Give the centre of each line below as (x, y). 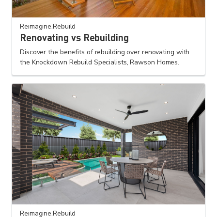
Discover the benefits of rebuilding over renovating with (105, 52)
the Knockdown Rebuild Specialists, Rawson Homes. (100, 62)
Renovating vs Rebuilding (74, 38)
